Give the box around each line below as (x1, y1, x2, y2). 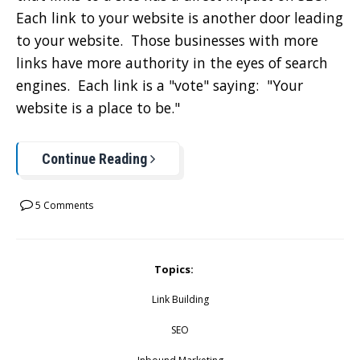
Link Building (151, 292, 209, 307)
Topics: (154, 262, 194, 277)
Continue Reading (42, 150, 150, 168)
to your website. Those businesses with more (16, 31, 318, 51)
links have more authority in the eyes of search (16, 53, 328, 73)
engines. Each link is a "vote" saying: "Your (16, 76, 303, 96)
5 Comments (33, 198, 93, 213)
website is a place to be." (16, 98, 180, 118)
